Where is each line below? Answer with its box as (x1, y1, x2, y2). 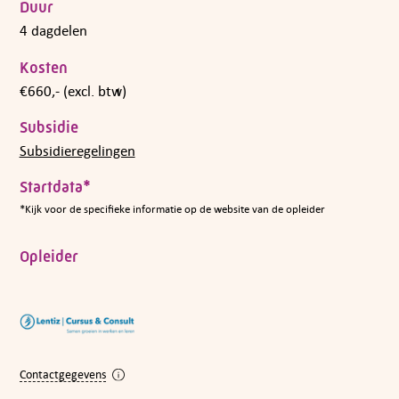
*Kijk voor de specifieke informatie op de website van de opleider (19, 202, 325, 216)
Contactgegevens (19, 365, 106, 381)
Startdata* (19, 178, 91, 197)
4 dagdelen (19, 21, 87, 40)
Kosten (19, 58, 68, 77)
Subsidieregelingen (19, 141, 135, 159)
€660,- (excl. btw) (19, 81, 126, 100)
